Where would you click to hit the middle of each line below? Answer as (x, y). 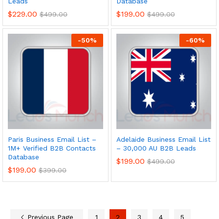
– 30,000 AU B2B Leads (156, 148)
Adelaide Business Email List (163, 139)
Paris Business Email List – (52, 139)
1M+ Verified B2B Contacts (52, 148)
